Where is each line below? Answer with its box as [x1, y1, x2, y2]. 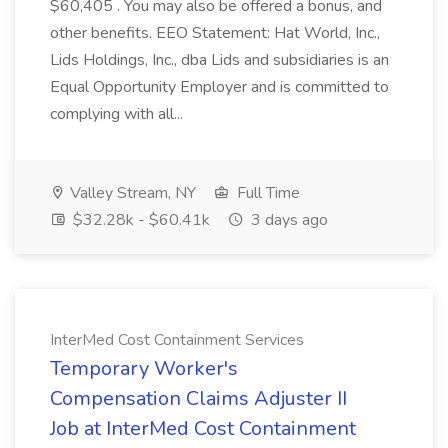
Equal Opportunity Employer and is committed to [50, 76, 389, 98]
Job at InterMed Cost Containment [50, 415, 356, 442]
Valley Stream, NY [66, 182, 196, 204]
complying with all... [50, 103, 187, 125]
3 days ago [247, 209, 328, 231]
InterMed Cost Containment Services [50, 329, 304, 351]
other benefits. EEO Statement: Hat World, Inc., [50, 22, 380, 44]
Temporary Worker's [50, 355, 238, 382]
